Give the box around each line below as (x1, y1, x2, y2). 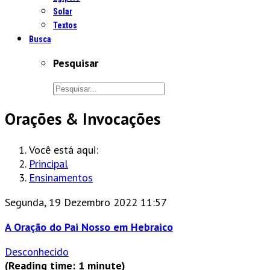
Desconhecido (5, 244, 69, 259)
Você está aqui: (29, 142, 104, 157)
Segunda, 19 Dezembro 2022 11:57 (5, 195, 167, 209)
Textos (53, 20, 77, 30)
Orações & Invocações (5, 108, 160, 130)
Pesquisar (53, 56, 98, 70)
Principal (29, 156, 68, 171)
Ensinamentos (29, 170, 93, 184)
